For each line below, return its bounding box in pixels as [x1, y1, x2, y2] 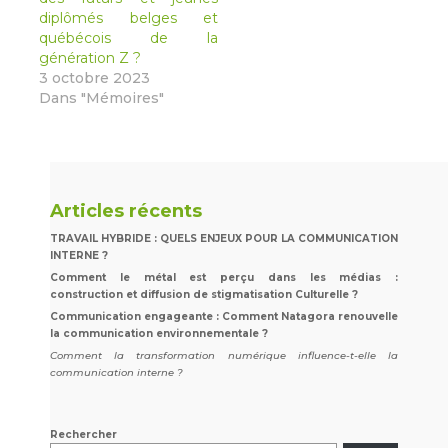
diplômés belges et [39, 8, 219, 27]
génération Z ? [39, 48, 141, 67]
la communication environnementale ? [50, 326, 268, 340]
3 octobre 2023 [39, 68, 150, 87]
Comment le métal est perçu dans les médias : [50, 270, 398, 284]
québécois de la [39, 28, 219, 47]
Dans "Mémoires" [39, 88, 164, 107]
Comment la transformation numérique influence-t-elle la [50, 348, 398, 362]
